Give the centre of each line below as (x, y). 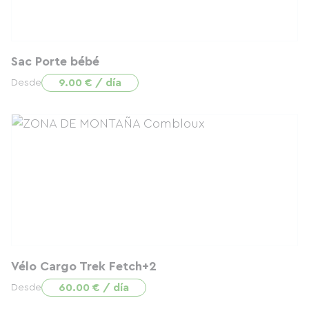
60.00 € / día (94, 288)
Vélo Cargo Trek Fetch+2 (84, 266)
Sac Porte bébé (55, 61)
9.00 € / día (90, 83)
